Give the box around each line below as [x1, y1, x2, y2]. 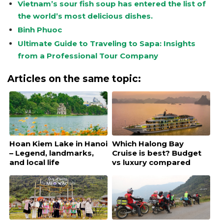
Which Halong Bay [112, 138, 184, 148]
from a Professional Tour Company [17, 51, 158, 60]
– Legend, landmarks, [9, 148, 94, 158]
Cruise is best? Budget [112, 148, 201, 158]
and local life [9, 157, 59, 167]
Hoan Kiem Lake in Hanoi [9, 138, 108, 148]
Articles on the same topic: [7, 73, 141, 85]
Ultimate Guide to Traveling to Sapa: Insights [17, 38, 195, 48]
